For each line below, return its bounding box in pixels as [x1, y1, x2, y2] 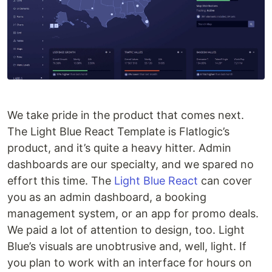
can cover [198, 174, 252, 188]
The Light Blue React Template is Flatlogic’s [7, 125, 229, 138]
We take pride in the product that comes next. [7, 109, 244, 122]
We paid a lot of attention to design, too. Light [7, 223, 245, 237]
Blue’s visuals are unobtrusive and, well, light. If [7, 240, 246, 253]
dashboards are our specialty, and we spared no [7, 158, 254, 171]
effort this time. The [7, 174, 114, 188]
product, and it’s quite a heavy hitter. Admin [7, 141, 231, 155]
